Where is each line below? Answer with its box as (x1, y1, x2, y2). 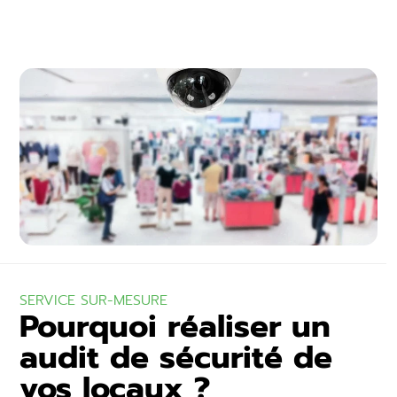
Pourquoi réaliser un (19, 303, 331, 350)
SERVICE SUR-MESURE (19, 290, 168, 311)
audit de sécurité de (19, 334, 333, 381)
